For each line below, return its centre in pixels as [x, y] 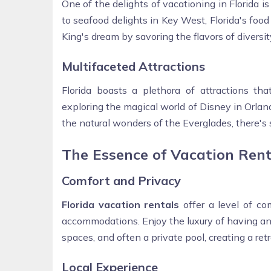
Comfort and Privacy [121, 180]
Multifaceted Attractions [133, 66]
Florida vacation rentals [121, 204]
